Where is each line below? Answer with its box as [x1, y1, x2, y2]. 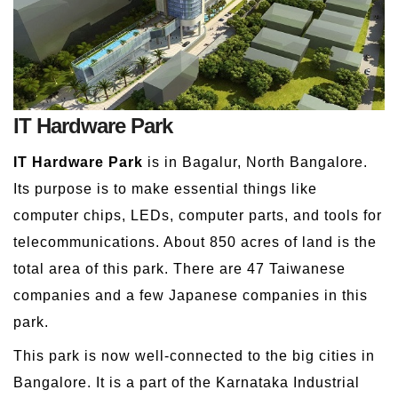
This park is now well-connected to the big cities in [13, 347, 375, 363]
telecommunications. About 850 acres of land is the [13, 234, 377, 250]
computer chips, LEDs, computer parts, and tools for [13, 207, 382, 223]
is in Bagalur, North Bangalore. [143, 154, 368, 170]
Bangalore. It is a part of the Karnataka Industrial [13, 374, 360, 390]
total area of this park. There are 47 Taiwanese [13, 260, 346, 276]
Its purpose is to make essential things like [13, 180, 317, 196]
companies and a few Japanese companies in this [13, 287, 368, 303]
